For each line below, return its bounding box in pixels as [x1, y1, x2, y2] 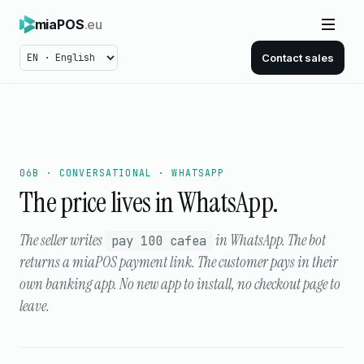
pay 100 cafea [111, 232, 206, 249]
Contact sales [262, 51, 334, 64]
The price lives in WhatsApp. [19, 184, 279, 221]
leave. [19, 297, 50, 316]
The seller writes [19, 231, 105, 250]
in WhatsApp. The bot [213, 231, 326, 250]
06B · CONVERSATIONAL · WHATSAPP [19, 167, 225, 179]
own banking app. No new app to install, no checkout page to [19, 275, 340, 294]
